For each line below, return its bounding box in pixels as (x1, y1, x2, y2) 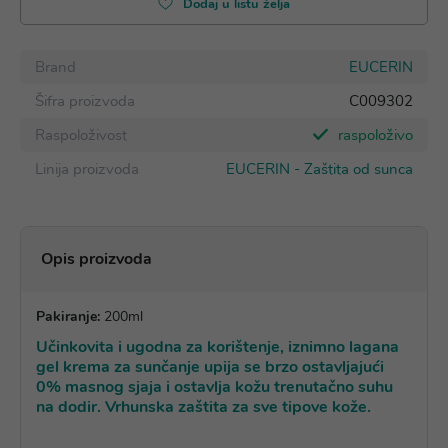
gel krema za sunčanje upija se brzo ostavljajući (36, 356, 384, 378)
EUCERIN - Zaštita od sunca (226, 159, 413, 179)
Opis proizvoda (41, 248, 152, 270)
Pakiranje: (36, 307, 100, 326)
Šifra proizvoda (35, 91, 135, 111)
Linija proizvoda (35, 159, 139, 179)
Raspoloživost (35, 125, 127, 145)
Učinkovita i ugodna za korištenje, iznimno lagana (36, 336, 399, 358)
